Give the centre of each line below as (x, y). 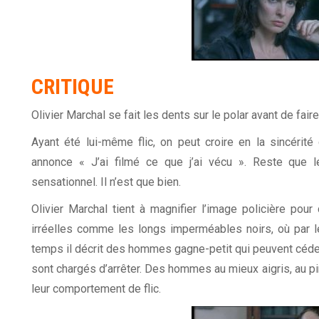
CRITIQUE (73, 87)
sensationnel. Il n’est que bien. (106, 182)
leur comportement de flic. (96, 289)
